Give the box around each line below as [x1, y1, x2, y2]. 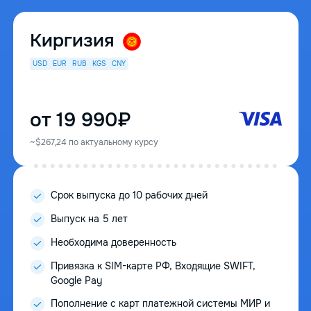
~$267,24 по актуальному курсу [29, 137, 158, 149]
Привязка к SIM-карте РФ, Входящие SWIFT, [50, 260, 255, 273]
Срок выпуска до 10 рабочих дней [50, 189, 208, 202]
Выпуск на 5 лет [50, 212, 128, 226]
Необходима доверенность [50, 236, 176, 249]
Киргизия [29, 29, 119, 53]
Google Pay [50, 274, 102, 287]
